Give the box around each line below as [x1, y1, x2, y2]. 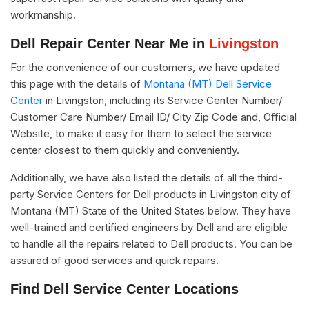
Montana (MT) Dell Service [143, 77, 272, 90]
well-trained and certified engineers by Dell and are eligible [10, 220, 288, 234]
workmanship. [10, 8, 76, 21]
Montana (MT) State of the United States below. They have [10, 203, 291, 217]
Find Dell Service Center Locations [10, 281, 239, 297]
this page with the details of [10, 77, 143, 90]
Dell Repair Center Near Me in [10, 35, 209, 51]
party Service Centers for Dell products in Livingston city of [10, 187, 291, 201]
